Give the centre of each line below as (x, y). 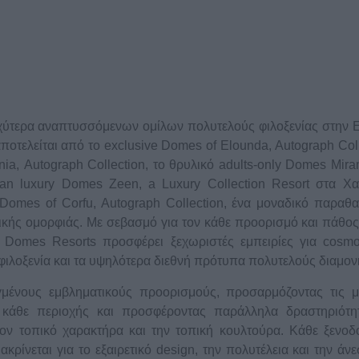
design (175, 350)
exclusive (131, 146)
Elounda (244, 146)
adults (236, 165)
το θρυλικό (186, 165)
